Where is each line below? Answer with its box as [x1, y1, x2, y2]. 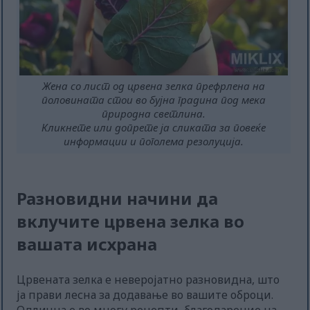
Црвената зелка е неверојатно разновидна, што [17, 272, 280, 288]
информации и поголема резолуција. [64, 134, 244, 149]
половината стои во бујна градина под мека [42, 93, 266, 107]
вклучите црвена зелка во [17, 210, 245, 233]
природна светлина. [102, 107, 206, 121]
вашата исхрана [17, 232, 158, 256]
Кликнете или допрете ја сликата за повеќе [42, 120, 266, 135]
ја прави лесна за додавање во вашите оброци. [17, 287, 274, 303]
